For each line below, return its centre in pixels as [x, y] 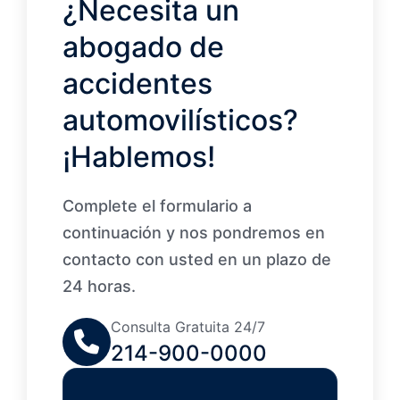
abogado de [143, 47]
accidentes [137, 84]
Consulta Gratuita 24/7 [188, 327]
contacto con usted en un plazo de [197, 260]
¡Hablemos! [139, 157]
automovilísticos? [180, 121]
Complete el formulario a [157, 206]
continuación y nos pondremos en [194, 233]
